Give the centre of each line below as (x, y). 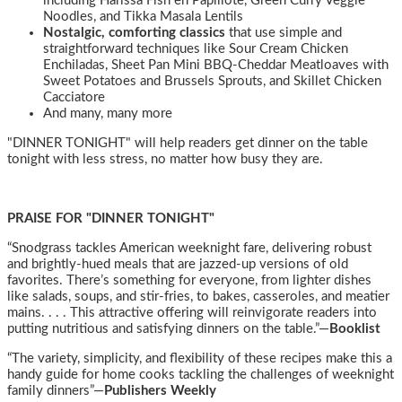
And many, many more (108, 114)
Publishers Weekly (160, 391)
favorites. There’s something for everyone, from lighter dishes (189, 280)
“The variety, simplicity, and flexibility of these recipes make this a (200, 358)
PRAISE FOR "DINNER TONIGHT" (111, 218)
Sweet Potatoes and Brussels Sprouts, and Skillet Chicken (212, 81)
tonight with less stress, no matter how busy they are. (165, 159)
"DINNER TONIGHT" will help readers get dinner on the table (188, 143)
